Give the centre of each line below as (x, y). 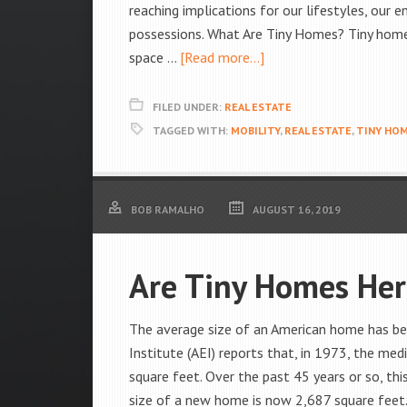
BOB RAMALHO (168, 209)
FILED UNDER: (189, 107)
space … (154, 57)
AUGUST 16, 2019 (297, 209)
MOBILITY (255, 130)
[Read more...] (222, 57)
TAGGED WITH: (192, 130)
